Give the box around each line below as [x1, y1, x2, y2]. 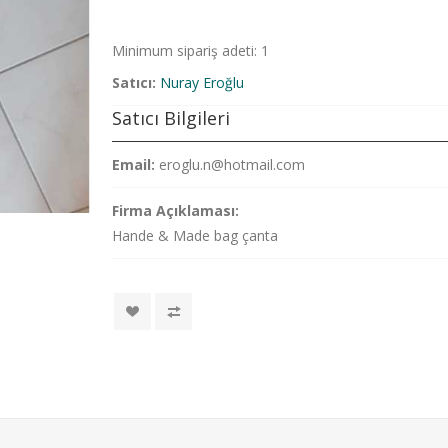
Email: [112, 155, 156, 174]
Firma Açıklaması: [112, 201, 240, 220]
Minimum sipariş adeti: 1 [112, 41, 270, 60]
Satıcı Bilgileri [112, 106, 231, 130]
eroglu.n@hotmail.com [159, 155, 306, 174]
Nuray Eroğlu [160, 73, 245, 92]
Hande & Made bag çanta [112, 226, 279, 245]
